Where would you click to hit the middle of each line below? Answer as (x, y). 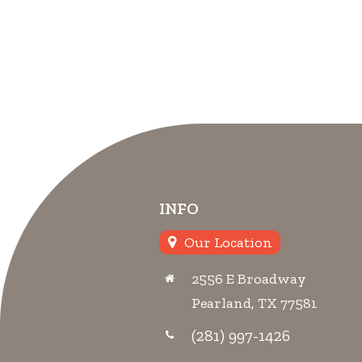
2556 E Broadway (249, 279)
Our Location (228, 242)
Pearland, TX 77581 (255, 303)
